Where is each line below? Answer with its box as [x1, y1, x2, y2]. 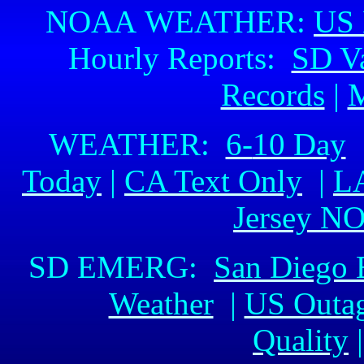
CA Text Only [124, 163, 302, 198]
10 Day [252, 127, 346, 162]
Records [220, 77, 325, 112]
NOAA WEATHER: [45, 4, 314, 39]
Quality [253, 323, 349, 357]
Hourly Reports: [67, 41, 292, 76]
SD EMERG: [28, 249, 214, 284]
